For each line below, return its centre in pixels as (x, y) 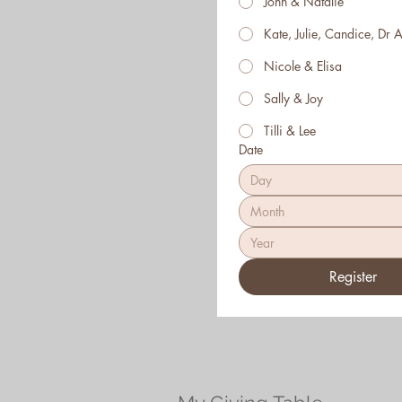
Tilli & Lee (290, 131)
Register (354, 277)
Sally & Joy (293, 98)
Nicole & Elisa (303, 66)
